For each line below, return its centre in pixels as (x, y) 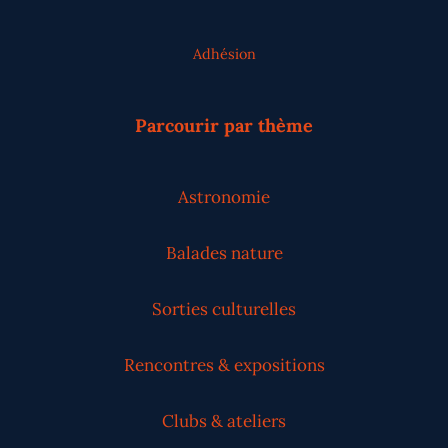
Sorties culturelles (224, 308)
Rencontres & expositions (224, 364)
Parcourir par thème (224, 126)
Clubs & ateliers (224, 420)
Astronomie (224, 196)
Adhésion (224, 54)
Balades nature (224, 252)
